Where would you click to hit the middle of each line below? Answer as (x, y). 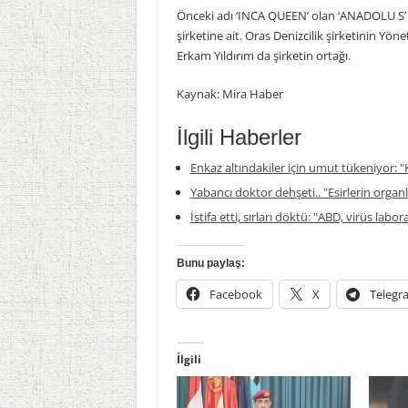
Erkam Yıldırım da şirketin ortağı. (263, 56)
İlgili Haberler (239, 137)
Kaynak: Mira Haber (231, 94)
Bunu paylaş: (210, 263)
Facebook (235, 294)
